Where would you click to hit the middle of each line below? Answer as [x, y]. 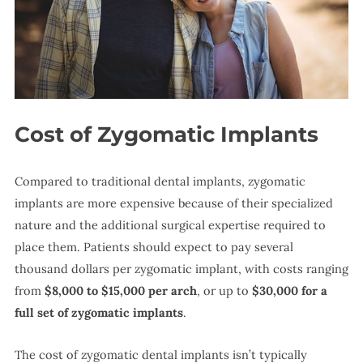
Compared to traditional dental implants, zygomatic [160, 181]
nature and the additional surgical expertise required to [170, 224]
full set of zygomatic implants [98, 312]
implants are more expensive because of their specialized [173, 203]
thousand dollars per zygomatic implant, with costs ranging [181, 268]
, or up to [222, 290]
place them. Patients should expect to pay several [154, 246]
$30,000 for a [288, 290]
